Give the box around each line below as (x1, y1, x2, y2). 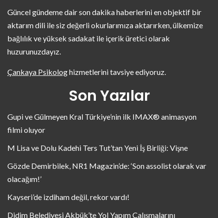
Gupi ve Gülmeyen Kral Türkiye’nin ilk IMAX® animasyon (7, 112, 197, 121)
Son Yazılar (68, 86, 150, 106)
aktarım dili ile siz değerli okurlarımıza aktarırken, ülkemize (7, 20, 203, 30)
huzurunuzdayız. (7, 47, 61, 56)
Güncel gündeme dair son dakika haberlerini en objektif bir (7, 7, 201, 17)
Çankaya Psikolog (7, 67, 68, 76)
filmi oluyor (7, 125, 45, 134)
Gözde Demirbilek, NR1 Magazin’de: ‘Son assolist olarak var (7, 161, 206, 170)
